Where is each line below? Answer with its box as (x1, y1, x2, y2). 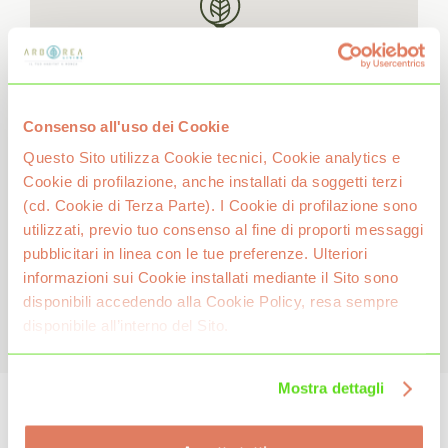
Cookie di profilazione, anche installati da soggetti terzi (23, 172, 402, 190)
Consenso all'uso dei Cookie (23, 117, 229, 134)
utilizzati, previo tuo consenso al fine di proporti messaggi (23, 220, 423, 238)
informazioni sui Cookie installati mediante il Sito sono (23, 268, 398, 286)
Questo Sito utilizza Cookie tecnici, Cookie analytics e (23, 148, 401, 166)
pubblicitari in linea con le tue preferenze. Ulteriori (23, 244, 367, 262)
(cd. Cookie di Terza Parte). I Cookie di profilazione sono (23, 196, 417, 214)
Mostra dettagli (277, 379, 385, 397)
